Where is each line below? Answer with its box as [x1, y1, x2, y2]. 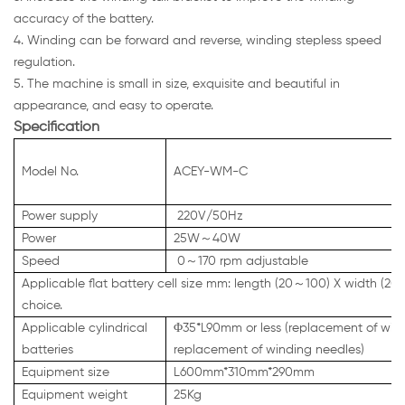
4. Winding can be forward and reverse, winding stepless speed [14, 34, 381, 48]
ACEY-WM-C [174, 165, 248, 179]
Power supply [22, 210, 98, 223]
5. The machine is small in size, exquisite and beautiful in [14, 78, 340, 91]
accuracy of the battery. [14, 13, 154, 26]
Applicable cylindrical [22, 322, 147, 335]
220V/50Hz [174, 210, 243, 223]
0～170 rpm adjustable [174, 255, 308, 268]
